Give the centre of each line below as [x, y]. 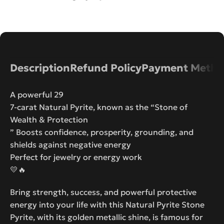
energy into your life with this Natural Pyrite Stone [107, 204]
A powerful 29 [37, 94]
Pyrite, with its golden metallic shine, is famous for [106, 217]
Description [40, 68]
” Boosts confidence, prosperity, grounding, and [102, 132]
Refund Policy [106, 68]
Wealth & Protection [49, 119]
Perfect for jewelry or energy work [76, 157]
